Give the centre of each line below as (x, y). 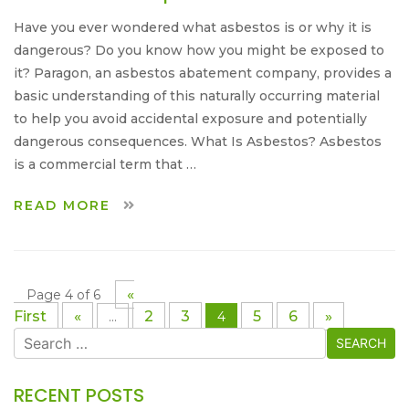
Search (38, 337)
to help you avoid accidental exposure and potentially (190, 118)
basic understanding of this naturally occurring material (197, 95)
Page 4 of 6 (63, 294)
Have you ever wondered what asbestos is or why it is (193, 27)
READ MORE (65, 205)
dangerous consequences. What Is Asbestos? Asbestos (198, 141)
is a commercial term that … (105, 164)
